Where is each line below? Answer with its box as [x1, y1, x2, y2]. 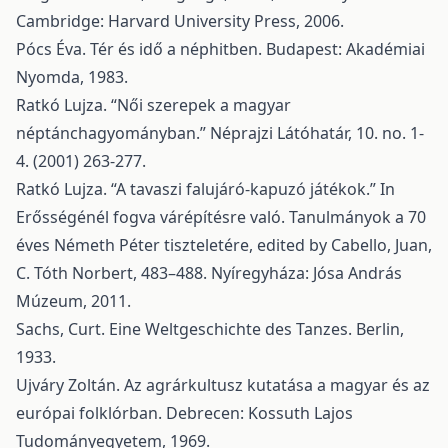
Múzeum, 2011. [16, 290, 131, 312]
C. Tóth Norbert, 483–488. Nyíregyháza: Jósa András [16, 262, 402, 284]
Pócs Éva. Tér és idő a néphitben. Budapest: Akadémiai [16, 38, 425, 60]
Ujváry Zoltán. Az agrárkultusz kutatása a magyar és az [16, 374, 430, 396]
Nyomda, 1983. [16, 66, 128, 88]
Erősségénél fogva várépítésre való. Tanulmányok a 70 [16, 206, 426, 228]
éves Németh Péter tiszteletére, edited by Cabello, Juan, [16, 234, 432, 256]
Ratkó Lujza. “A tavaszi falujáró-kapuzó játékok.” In [16, 178, 395, 200]
